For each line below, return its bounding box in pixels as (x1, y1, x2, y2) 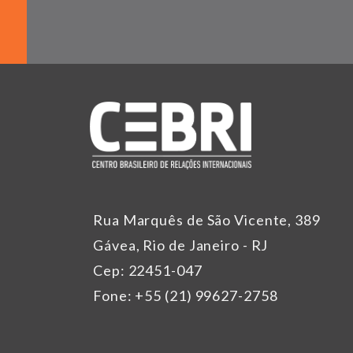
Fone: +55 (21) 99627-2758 (93, 287, 278, 305)
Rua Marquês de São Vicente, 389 (93, 211, 321, 229)
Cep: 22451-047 (93, 262, 203, 280)
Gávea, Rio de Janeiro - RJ (93, 236, 269, 255)
